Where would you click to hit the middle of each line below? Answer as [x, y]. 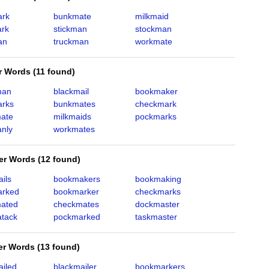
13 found [59, 247]
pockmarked [77, 217]
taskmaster [156, 217]
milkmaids [72, 116]
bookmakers [77, 179]
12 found [59, 159]
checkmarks [158, 192]
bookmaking [158, 179]
